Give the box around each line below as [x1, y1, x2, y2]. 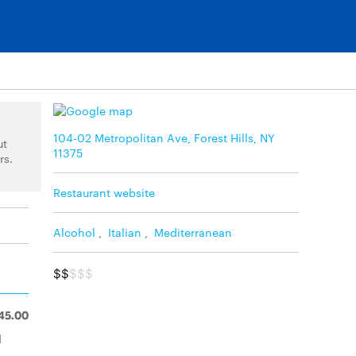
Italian [108, 223, 141, 240]
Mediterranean [154, 223, 232, 240]
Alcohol [53, 223, 95, 240]
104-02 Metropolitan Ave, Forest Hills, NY [53, 129, 275, 145]
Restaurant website [53, 184, 155, 200]
